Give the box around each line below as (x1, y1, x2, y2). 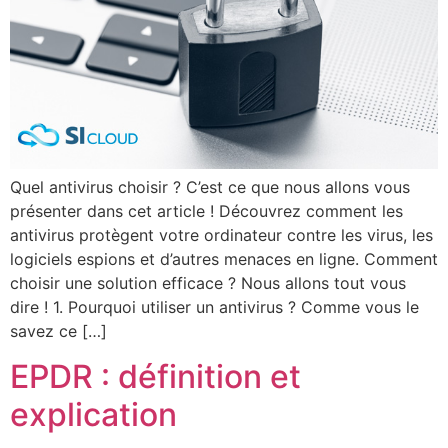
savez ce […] (10, 321, 107, 342)
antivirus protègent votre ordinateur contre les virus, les (10, 225, 433, 246)
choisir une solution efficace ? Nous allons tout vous (10, 273, 406, 294)
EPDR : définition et (10, 356, 301, 396)
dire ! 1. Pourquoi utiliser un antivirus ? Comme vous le (10, 297, 419, 318)
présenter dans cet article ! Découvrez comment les (10, 201, 403, 222)
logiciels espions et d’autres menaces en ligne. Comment (10, 249, 438, 270)
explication (10, 394, 177, 434)
